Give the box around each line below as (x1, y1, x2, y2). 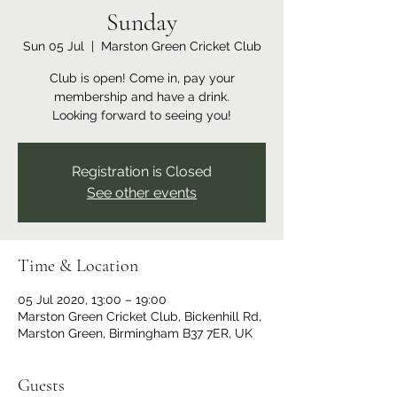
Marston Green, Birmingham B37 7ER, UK (18, 326, 253, 340)
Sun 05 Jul (22, 39, 84, 53)
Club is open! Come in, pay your (49, 71, 235, 85)
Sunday (106, 7, 177, 37)
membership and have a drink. (54, 90, 230, 104)
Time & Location (18, 255, 138, 276)
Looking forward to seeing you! (52, 108, 231, 122)
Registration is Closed (72, 163, 212, 180)
